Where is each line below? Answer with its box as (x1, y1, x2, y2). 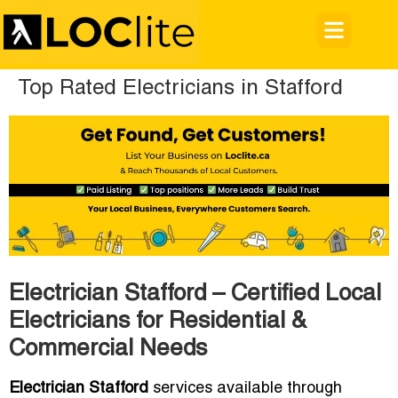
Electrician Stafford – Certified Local (9, 283, 381, 306)
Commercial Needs (9, 338, 207, 361)
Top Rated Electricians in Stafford (18, 79, 343, 99)
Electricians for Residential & (9, 311, 306, 333)
